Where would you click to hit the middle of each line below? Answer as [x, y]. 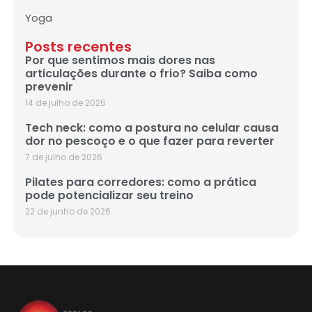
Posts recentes [78, 46]
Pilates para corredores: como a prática [141, 182]
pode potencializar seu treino [109, 195]
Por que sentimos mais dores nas [120, 60]
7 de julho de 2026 [64, 157]
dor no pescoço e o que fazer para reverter [150, 141]
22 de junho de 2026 [68, 211]
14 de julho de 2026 [65, 102]
